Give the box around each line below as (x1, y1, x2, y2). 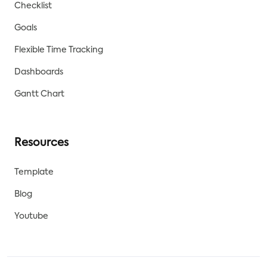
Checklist (14, 2, 52, 11)
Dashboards (14, 68, 63, 77)
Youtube (14, 212, 48, 221)
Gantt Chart (14, 90, 64, 99)
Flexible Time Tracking (14, 46, 103, 55)
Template (14, 168, 54, 177)
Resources (14, 138, 69, 149)
